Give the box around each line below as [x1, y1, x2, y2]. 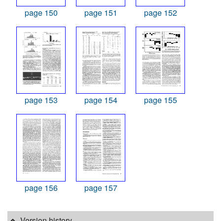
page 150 [24, 6, 58, 18]
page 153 [24, 94, 58, 106]
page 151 [84, 6, 117, 18]
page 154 [84, 94, 117, 106]
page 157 [84, 182, 117, 194]
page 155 [144, 94, 177, 106]
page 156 [24, 182, 58, 194]
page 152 [144, 6, 177, 18]
